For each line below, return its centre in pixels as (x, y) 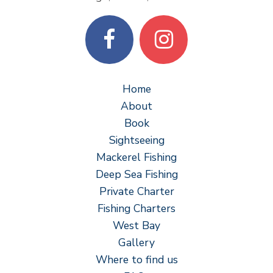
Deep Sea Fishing (136, 175)
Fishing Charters (136, 209)
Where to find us (136, 260)
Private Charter (136, 192)
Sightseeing (136, 140)
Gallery (136, 243)
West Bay (136, 226)
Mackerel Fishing (136, 158)
